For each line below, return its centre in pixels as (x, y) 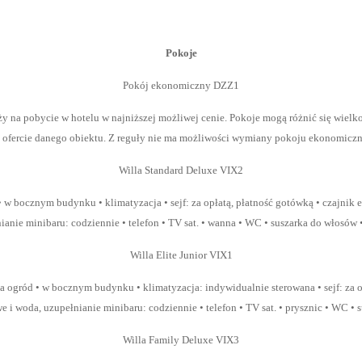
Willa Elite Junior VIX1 (181, 255)
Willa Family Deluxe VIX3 (181, 340)
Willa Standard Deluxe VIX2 (181, 170)
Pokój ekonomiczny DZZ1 (181, 85)
